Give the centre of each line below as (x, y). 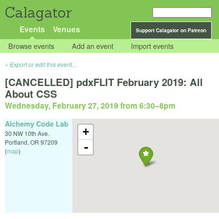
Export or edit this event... (43, 65)
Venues (66, 29)
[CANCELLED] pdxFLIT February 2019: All (104, 82)
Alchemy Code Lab (37, 123)
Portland (16, 142)
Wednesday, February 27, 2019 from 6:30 (80, 106)
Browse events (32, 46)
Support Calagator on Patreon (171, 30)
